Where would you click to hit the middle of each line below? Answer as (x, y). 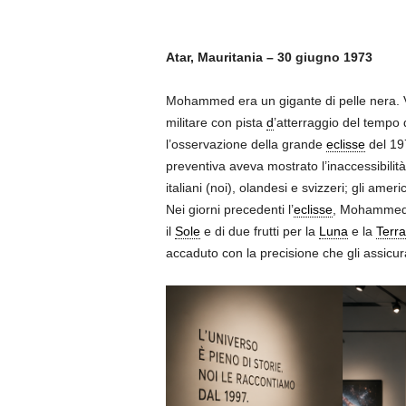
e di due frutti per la (259, 231)
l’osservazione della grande (246, 144)
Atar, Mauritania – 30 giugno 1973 (269, 57)
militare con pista (216, 122)
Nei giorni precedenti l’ (229, 209)
